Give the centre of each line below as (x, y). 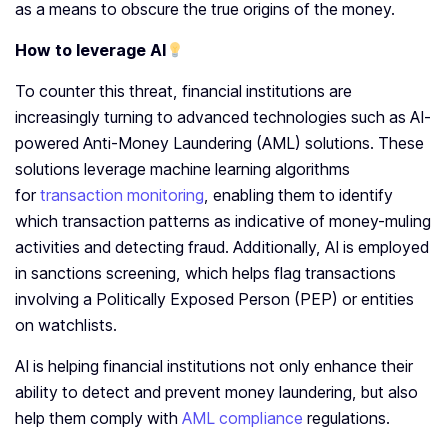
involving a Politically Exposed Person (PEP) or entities (214, 299)
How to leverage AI (90, 50)
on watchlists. (66, 325)
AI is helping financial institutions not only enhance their (214, 366)
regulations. (346, 418)
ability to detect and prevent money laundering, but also (216, 392)
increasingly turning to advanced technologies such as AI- (223, 117)
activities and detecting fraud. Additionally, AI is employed (222, 247)
